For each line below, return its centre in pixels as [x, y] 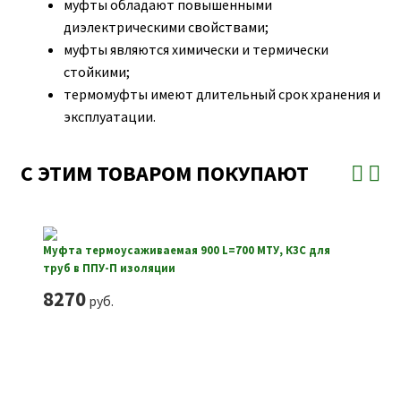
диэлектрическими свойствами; [166, 26]
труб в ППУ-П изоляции [109, 268]
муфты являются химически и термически [196, 49]
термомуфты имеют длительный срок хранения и [222, 94]
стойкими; [96, 71]
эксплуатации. [109, 116]
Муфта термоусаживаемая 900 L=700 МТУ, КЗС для [186, 250]
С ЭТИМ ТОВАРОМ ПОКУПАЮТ [164, 174]
